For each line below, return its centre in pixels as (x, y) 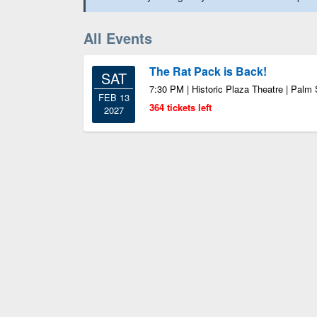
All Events (118, 38)
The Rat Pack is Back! (208, 71)
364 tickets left (180, 107)
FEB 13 (114, 97)
